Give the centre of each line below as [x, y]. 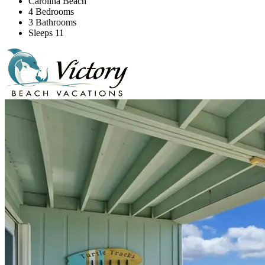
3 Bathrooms [52, 22]
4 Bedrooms [51, 11]
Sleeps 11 [46, 33]
